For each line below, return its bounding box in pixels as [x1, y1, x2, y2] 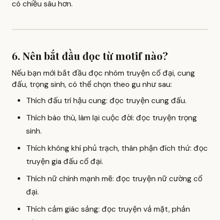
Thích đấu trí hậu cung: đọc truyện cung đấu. [26, 95, 187, 106]
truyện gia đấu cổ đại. [26, 156, 103, 166]
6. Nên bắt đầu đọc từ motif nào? [12, 49, 168, 63]
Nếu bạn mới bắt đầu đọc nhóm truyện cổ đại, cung [12, 68, 195, 78]
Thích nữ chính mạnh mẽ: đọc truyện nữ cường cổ [26, 173, 202, 184]
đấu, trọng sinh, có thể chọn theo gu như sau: [12, 79, 172, 89]
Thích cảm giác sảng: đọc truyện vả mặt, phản [26, 204, 190, 214]
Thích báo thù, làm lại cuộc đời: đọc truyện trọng [26, 112, 197, 123]
